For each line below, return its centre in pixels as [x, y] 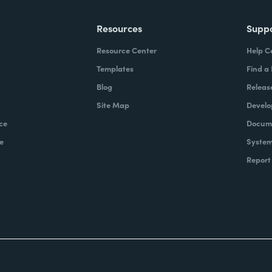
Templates [115, 68]
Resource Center [127, 50]
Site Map [113, 105]
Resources [120, 28]
